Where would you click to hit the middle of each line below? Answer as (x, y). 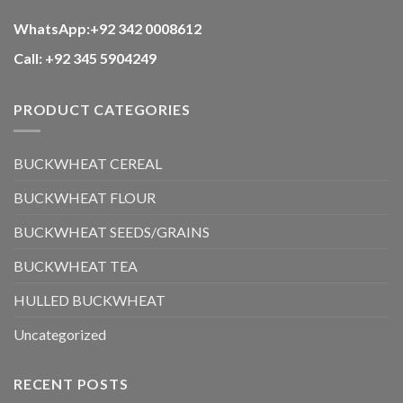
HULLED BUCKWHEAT (90, 300)
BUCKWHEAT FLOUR (85, 198)
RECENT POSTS (71, 384)
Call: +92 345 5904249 (85, 58)
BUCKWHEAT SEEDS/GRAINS (112, 232)
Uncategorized (60, 335)
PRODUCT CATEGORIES (102, 109)
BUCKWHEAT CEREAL (88, 164)
